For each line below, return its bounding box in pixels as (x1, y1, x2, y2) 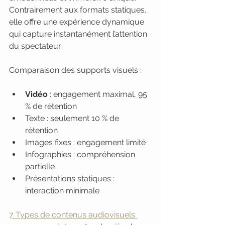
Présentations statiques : (25, 174, 117, 183)
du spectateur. (9, 41, 62, 51)
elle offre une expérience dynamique (9, 17, 146, 27)
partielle (25, 162, 55, 171)
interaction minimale (25, 186, 99, 195)
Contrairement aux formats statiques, (9, 5, 149, 15)
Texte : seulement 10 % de (25, 114, 121, 123)
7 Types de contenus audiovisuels (9, 210, 137, 219)
